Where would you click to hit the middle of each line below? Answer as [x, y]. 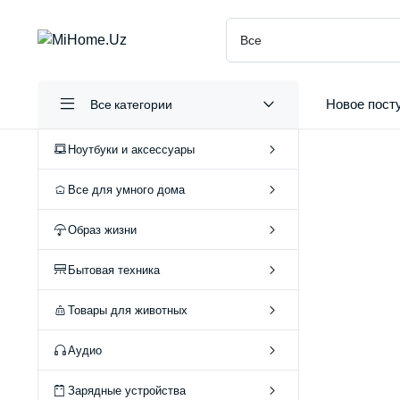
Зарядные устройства [127, 390]
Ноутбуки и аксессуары [131, 149]
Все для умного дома [126, 189]
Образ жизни [102, 229]
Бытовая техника [114, 270]
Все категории [131, 104]
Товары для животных [128, 310]
